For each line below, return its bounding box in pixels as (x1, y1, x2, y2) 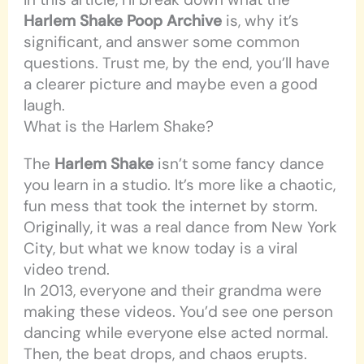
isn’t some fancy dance (154, 154, 325, 175)
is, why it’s (222, 11, 300, 32)
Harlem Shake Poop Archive (24, 11, 223, 32)
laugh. (24, 95, 66, 116)
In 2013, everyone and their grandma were (24, 280, 323, 301)
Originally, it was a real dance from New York (24, 217, 338, 238)
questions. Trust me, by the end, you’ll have (24, 53, 331, 74)
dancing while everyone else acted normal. (24, 323, 329, 344)
